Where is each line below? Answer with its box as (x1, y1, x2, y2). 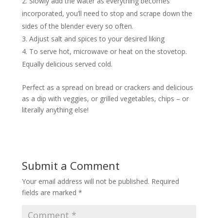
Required (151, 176, 179, 186)
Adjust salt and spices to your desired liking (29, 34, 164, 43)
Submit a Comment (21, 158, 120, 173)
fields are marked (21, 187, 78, 197)
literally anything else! (21, 105, 89, 114)
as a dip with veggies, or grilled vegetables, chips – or (21, 93, 189, 103)
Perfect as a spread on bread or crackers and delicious (21, 82, 193, 92)
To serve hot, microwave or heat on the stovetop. (29, 46, 187, 56)
